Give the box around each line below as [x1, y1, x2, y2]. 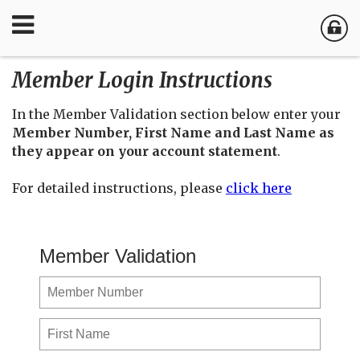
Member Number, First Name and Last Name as [12, 125, 334, 141]
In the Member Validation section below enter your [12, 106, 341, 122]
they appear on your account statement [12, 143, 277, 159]
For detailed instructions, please [12, 180, 226, 196]
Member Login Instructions [12, 67, 272, 93]
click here [226, 180, 292, 196]
